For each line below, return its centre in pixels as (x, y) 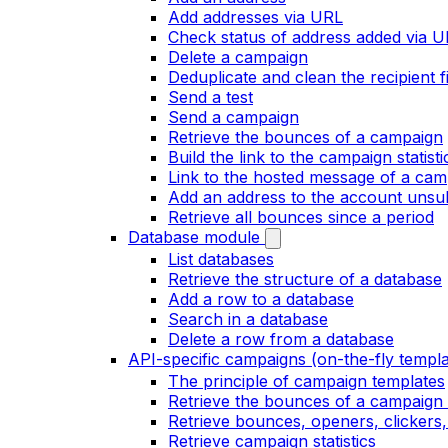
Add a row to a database (261, 299)
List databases (221, 259)
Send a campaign (233, 117)
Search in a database (248, 319)
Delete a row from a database (281, 339)
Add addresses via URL (255, 17)
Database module (194, 237)
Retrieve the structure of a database (305, 279)
